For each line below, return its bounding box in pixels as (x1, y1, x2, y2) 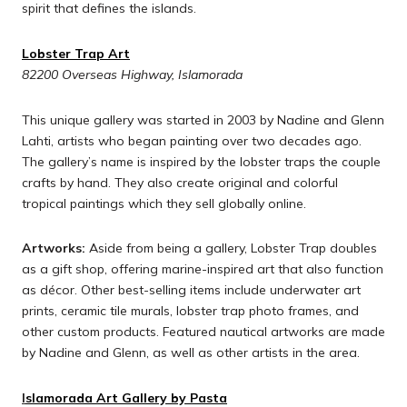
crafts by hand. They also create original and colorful (22, 174, 338, 191)
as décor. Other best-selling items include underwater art (22, 282, 361, 299)
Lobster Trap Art (22, 45, 130, 62)
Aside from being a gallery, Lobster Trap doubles (85, 240, 377, 257)
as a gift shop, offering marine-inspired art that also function (22, 261, 383, 278)
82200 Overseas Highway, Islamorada (22, 65, 243, 83)
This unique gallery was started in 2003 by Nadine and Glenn (22, 111, 384, 128)
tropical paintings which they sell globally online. (22, 194, 306, 212)
